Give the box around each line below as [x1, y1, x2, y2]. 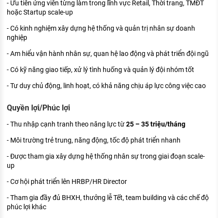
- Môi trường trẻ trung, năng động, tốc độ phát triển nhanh [7, 136, 181, 144]
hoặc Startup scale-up [7, 8, 73, 17]
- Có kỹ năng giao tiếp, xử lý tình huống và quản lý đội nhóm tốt [7, 66, 194, 74]
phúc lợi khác [7, 202, 46, 211]
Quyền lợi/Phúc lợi [7, 103, 70, 112]
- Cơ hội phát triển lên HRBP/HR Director [7, 177, 127, 185]
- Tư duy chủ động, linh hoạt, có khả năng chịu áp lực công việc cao [7, 82, 206, 90]
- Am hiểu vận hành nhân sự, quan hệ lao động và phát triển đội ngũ [7, 50, 209, 58]
